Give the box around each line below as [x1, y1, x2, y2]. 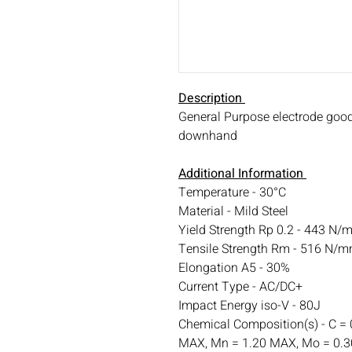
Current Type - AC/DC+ [178, 277, 302, 297]
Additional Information [178, 164, 306, 184]
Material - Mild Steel [178, 202, 291, 222]
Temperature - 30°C [178, 183, 286, 203]
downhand [178, 126, 237, 146]
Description [178, 89, 245, 108]
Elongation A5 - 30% [178, 258, 290, 278]
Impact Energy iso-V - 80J [178, 296, 321, 316]
